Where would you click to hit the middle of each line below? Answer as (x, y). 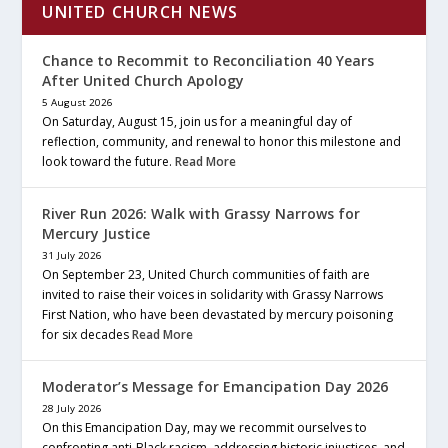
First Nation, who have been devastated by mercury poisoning (218, 315)
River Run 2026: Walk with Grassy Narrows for (201, 214)
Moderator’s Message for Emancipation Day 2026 (215, 387)
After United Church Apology (143, 81)
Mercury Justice (96, 234)
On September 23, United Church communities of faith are (206, 275)
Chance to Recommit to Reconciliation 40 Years (208, 61)
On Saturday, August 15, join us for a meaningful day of (197, 122)
